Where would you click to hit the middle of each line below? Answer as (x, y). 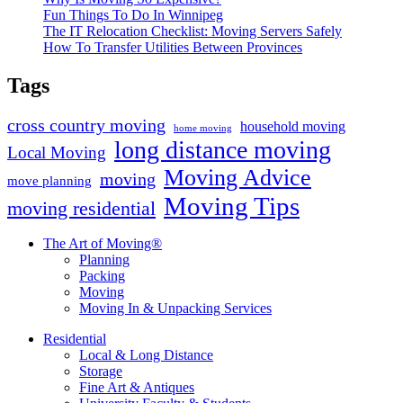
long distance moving (223, 149)
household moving (293, 126)
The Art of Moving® (103, 243)
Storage (101, 371)
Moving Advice (237, 177)
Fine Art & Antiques (137, 387)
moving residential (81, 208)
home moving (203, 128)
